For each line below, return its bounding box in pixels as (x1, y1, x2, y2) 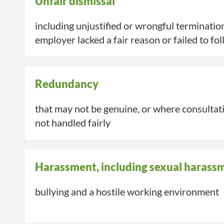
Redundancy (35, 77, 98, 91)
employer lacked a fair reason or (35, 33, 173, 46)
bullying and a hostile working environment (35, 185, 219, 198)
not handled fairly (35, 116, 110, 129)
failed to (173, 33, 208, 46)
